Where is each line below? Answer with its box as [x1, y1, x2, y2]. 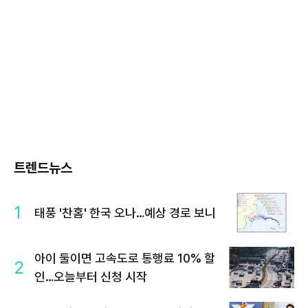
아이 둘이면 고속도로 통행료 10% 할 [34, 251, 215, 266]
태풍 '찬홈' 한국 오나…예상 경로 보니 [34, 205, 216, 220]
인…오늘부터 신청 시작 [34, 269, 147, 285]
